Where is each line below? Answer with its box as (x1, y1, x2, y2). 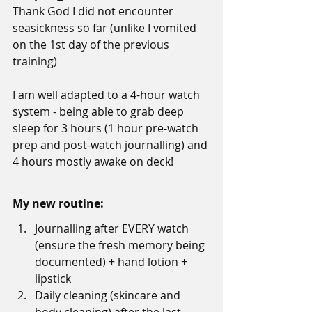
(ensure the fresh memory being (35, 237, 208, 253)
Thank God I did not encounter (13, 3, 176, 19)
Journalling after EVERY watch (35, 221, 192, 237)
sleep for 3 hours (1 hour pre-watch (13, 120, 201, 136)
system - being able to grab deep (13, 104, 187, 120)
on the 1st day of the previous (13, 37, 172, 53)
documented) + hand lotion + (35, 254, 190, 270)
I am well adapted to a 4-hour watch (13, 87, 203, 103)
